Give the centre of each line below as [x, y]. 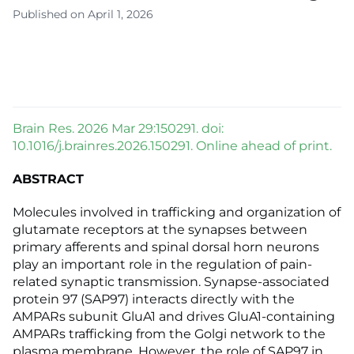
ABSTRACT [48, 179]
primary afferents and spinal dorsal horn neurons [166, 247]
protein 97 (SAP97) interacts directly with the [154, 299]
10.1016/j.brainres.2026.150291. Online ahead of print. [172, 146]
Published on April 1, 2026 [83, 15]
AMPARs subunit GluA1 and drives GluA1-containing [174, 317]
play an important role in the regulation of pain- [162, 265]
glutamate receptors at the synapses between [160, 230]
